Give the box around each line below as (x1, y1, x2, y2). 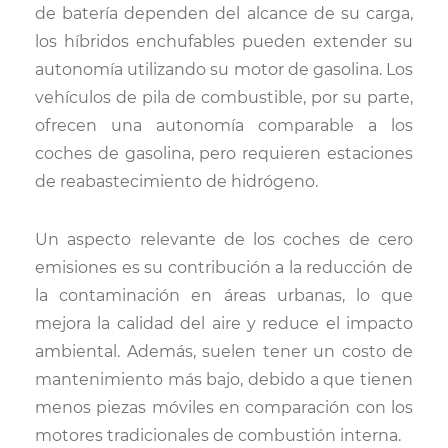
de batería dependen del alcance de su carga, (35, 4, 413, 23)
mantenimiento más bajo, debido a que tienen (35, 370, 413, 389)
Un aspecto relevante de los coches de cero (35, 230, 413, 249)
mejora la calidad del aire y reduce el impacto (35, 314, 413, 333)
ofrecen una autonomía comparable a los (35, 116, 413, 135)
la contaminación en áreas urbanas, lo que (35, 286, 413, 305)
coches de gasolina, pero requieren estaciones (35, 144, 413, 163)
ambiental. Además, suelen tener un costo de (35, 342, 413, 361)
